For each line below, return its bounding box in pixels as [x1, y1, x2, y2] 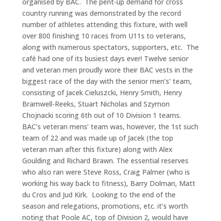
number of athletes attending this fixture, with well [22, 20, 187, 30]
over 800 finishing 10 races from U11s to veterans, [22, 31, 186, 41]
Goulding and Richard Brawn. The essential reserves [22, 156, 188, 166]
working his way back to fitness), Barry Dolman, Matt [22, 179, 195, 188]
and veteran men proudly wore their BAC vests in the [22, 65, 193, 75]
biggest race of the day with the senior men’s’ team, [22, 76, 192, 86]
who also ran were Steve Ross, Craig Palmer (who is [22, 167, 190, 177]
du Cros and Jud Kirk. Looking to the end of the [22, 190, 176, 200]
